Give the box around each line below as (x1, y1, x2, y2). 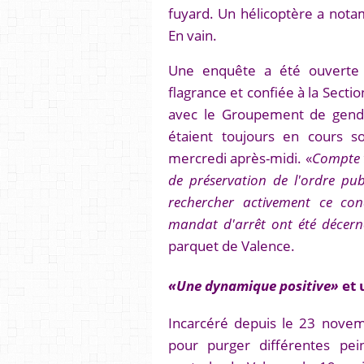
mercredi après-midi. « (168, 147, 312, 167)
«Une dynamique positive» (168, 275, 342, 295)
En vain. (168, 24, 217, 45)
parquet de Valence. (168, 235, 295, 255)
